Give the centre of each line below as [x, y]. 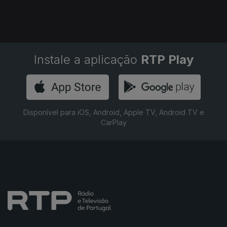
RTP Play [167, 60]
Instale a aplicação [87, 60]
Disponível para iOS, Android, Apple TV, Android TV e [113, 112]
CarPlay [113, 122]
